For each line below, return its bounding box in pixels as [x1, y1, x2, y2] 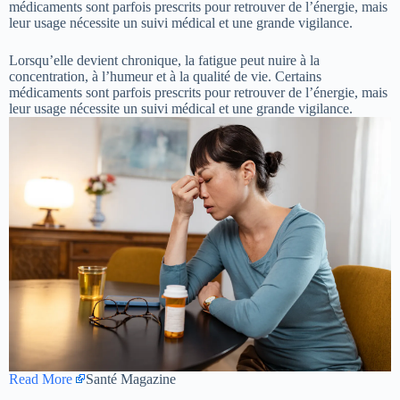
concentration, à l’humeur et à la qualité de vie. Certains [9, 68, 321, 84]
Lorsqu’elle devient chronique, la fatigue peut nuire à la [9, 52, 320, 68]
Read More [9, 371, 72, 387]
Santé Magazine [86, 371, 176, 387]
